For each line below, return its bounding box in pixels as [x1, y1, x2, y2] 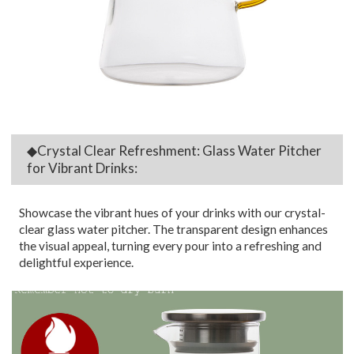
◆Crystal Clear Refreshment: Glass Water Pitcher [27, 141, 322, 159]
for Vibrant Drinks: [27, 159, 138, 176]
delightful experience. [19, 254, 134, 269]
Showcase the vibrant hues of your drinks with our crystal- [19, 205, 326, 220]
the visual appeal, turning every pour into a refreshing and [19, 238, 322, 253]
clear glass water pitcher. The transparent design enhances [19, 221, 329, 236]
